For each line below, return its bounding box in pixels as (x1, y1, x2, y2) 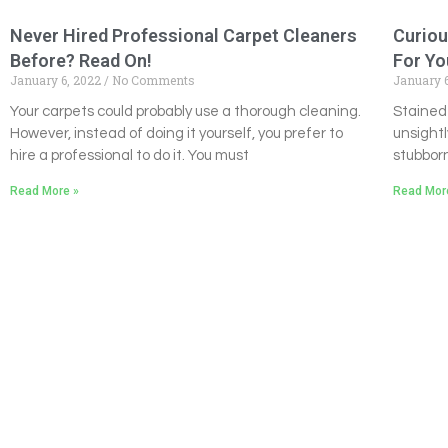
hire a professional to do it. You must (10, 148, 249, 164)
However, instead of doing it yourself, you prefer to (10, 126, 343, 142)
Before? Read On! (10, 50, 152, 72)
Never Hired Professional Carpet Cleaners (10, 25, 357, 47)
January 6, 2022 (10, 72, 104, 89)
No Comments (109, 72, 195, 89)
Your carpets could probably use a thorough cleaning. (10, 104, 361, 120)
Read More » (10, 184, 79, 199)
